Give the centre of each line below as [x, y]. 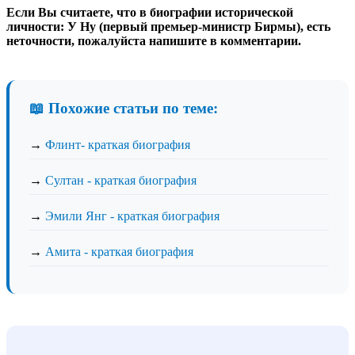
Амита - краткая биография [119, 252]
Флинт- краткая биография [118, 145]
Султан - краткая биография [121, 181]
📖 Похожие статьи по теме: [124, 108]
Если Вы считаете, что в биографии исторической [150, 12]
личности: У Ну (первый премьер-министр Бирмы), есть [168, 26]
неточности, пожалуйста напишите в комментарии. [154, 40]
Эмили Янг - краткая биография [132, 216]
